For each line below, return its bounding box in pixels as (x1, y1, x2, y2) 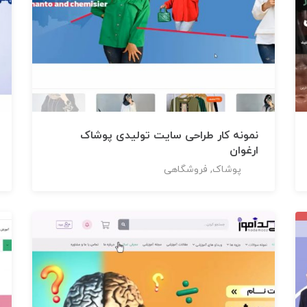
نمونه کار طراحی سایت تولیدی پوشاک (79, 127, 258, 143)
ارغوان (229, 143, 258, 158)
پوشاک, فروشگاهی (163, 162, 241, 176)
